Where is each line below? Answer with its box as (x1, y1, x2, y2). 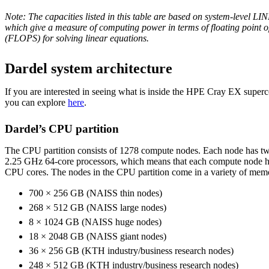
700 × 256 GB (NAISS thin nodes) (29, 188, 162, 199)
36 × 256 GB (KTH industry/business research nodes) (29, 246, 234, 256)
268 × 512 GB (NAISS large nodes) (29, 202, 166, 213)
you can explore (5, 97, 68, 108)
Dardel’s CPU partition (5, 122, 119, 136)
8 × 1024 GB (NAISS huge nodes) (29, 217, 162, 228)
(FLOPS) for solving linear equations (5, 33, 147, 44)
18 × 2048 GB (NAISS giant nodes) (29, 231, 166, 242)
